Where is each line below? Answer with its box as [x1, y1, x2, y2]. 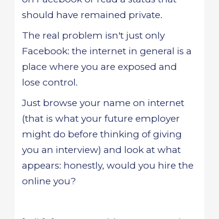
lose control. [22, 77, 78, 88]
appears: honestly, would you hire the [22, 160, 194, 171]
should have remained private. [22, 9, 162, 21]
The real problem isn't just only [22, 30, 165, 41]
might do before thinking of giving [22, 129, 182, 140]
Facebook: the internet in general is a [22, 45, 192, 57]
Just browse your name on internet [22, 97, 184, 109]
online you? [22, 175, 76, 187]
